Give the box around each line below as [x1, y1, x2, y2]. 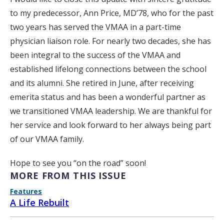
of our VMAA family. [10, 133, 84, 145]
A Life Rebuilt [10, 196, 69, 209]
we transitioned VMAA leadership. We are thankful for [10, 105, 212, 117]
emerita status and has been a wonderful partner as [10, 91, 205, 103]
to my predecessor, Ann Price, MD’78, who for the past [10, 7, 213, 19]
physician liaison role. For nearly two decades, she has [10, 35, 211, 47]
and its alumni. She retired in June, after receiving [10, 77, 194, 89]
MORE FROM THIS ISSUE [10, 169, 126, 182]
